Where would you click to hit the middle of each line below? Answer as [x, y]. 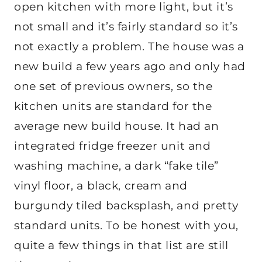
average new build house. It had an [117, 126]
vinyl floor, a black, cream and [101, 185]
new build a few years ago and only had [130, 66]
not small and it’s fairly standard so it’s [126, 26]
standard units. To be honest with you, [126, 225]
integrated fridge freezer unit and [113, 146]
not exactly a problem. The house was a [129, 46]
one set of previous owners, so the [113, 86]
